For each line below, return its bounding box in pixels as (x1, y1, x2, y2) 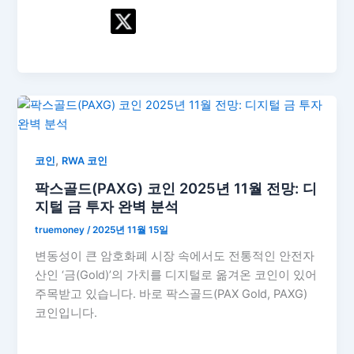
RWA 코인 (62, 154, 108, 167)
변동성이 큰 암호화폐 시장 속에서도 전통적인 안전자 (35, 249, 315, 264)
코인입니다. (35, 306, 98, 321)
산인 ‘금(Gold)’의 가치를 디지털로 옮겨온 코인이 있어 (35, 268, 318, 283)
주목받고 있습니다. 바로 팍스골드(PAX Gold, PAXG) (35, 287, 308, 302)
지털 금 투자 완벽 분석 (35, 197, 179, 215)
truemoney (35, 224, 88, 236)
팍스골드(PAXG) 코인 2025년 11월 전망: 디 (35, 179, 318, 197)
